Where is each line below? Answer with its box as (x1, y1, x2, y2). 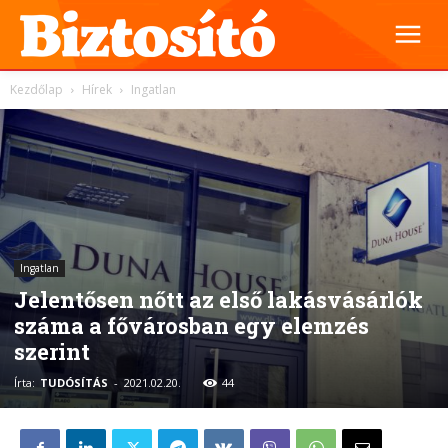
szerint (14, 336, 90, 366)
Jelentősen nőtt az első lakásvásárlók (14, 284, 423, 314)
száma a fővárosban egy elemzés (14, 310, 369, 340)
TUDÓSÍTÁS (40, 374, 108, 390)
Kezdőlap (10, 81, 63, 98)
